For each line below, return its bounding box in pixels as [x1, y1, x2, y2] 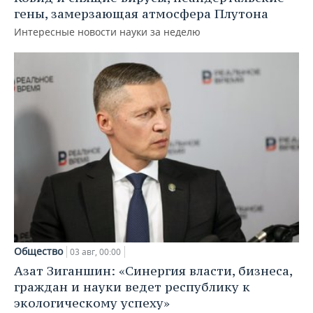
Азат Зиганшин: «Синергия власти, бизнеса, [14, 262, 292, 279]
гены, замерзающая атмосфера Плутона [14, 6, 268, 22]
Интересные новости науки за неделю [14, 25, 201, 39]
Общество [14, 244, 63, 258]
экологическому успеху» [14, 294, 170, 311]
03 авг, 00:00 [70, 245, 121, 258]
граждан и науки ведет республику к [14, 278, 250, 295]
